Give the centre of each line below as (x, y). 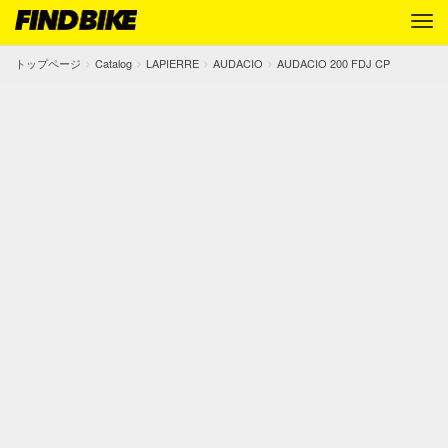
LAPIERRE (172, 63)
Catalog (113, 63)
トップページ (48, 63)
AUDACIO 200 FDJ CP (333, 63)
